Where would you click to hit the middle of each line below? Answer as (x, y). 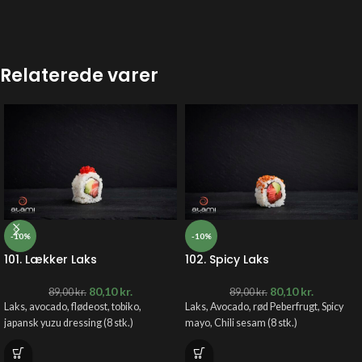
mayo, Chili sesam (225, 322)
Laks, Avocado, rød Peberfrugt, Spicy (264, 306)
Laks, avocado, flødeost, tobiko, (73, 306)
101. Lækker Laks (51, 259)
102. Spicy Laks (227, 259)
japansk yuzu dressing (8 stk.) (69, 322)
